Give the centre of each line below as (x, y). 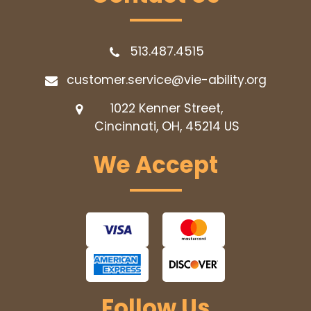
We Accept (155, 165)
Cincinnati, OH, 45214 (159, 127)
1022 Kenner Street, (167, 109)
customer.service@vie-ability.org (167, 80)
